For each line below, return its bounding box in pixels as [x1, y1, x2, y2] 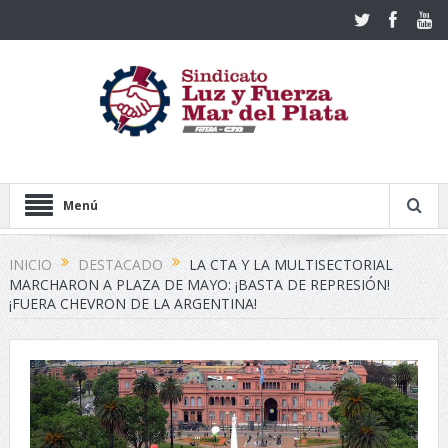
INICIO [8, 254, 52, 274]
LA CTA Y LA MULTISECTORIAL [188, 254, 393, 274]
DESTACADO [77, 254, 163, 274]
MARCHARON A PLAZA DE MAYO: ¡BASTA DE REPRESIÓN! [8, 275, 390, 295]
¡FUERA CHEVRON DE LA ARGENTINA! [8, 294, 257, 314]
